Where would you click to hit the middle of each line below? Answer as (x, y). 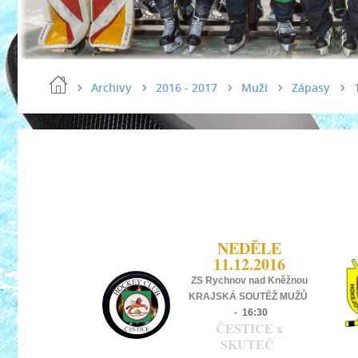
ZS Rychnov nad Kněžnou (249, 280)
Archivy (111, 88)
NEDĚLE (249, 248)
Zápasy (311, 88)
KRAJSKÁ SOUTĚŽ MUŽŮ (249, 296)
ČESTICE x (249, 328)
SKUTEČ (249, 344)
